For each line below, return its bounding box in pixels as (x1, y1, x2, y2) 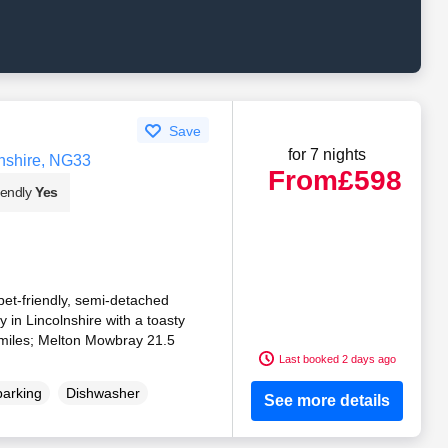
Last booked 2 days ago (278, 352, 396, 365)
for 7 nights (288, 146, 367, 164)
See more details (264, 392, 391, 410)
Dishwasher (65, 385, 140, 402)
